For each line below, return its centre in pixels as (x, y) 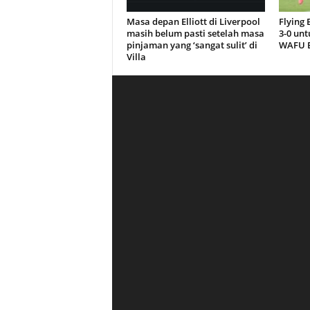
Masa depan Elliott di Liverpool (193, 22)
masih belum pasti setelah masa (195, 34)
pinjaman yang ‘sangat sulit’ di (192, 45)
